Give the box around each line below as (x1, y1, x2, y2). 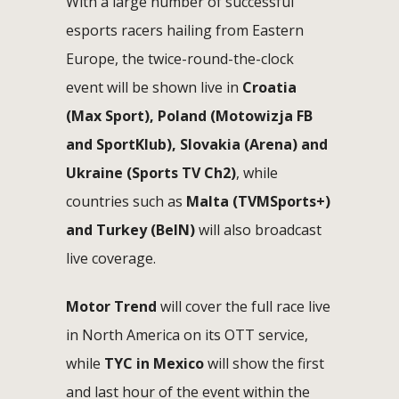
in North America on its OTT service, (66, 324, 308, 345)
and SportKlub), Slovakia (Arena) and (66, 134, 328, 154)
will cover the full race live (157, 296, 330, 316)
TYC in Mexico (104, 353, 204, 373)
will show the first (204, 353, 324, 373)
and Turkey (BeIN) (66, 219, 195, 240)
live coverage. (66, 248, 156, 268)
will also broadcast (195, 219, 322, 240)
